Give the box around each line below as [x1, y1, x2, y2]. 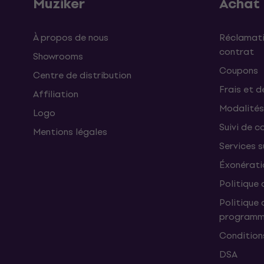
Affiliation [33, 87, 78, 101]
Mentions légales [33, 124, 107, 139]
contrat [219, 44, 254, 59]
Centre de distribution [33, 68, 131, 82]
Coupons [219, 63, 258, 78]
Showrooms [33, 49, 83, 64]
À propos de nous [33, 30, 108, 45]
